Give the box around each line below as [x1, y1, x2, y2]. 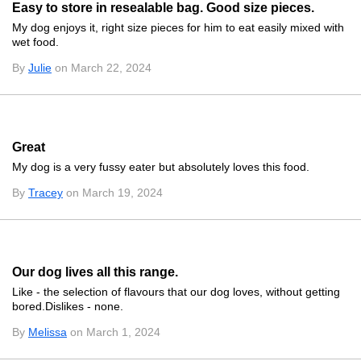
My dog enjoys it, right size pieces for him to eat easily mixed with [12, 21, 344, 35]
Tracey [28, 186, 63, 200]
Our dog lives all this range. [12, 265, 178, 280]
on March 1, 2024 [67, 326, 160, 339]
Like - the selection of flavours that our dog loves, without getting [12, 285, 340, 299]
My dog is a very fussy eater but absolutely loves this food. [12, 160, 309, 174]
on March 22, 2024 [52, 61, 151, 75]
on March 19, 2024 [63, 186, 163, 200]
